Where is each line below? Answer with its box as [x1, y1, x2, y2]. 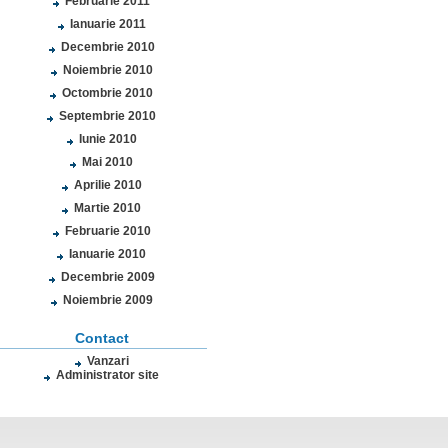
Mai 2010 [82, 155, 133, 169]
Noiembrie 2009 [62, 293, 153, 307]
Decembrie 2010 [60, 40, 155, 54]
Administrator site [56, 368, 159, 382]
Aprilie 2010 [73, 178, 142, 192]
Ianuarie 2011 [69, 17, 146, 31]
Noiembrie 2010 [62, 63, 153, 77]
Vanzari [86, 354, 129, 368]
